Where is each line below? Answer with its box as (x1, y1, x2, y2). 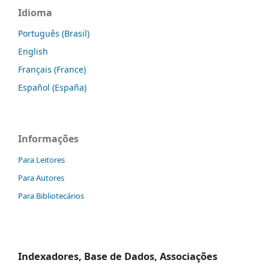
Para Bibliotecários (18, 190, 84, 201)
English (18, 45, 48, 57)
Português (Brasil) (18, 27, 89, 39)
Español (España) (18, 81, 86, 93)
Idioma (18, 5, 52, 19)
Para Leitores (18, 154, 65, 165)
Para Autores (18, 172, 64, 183)
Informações (18, 131, 79, 145)
